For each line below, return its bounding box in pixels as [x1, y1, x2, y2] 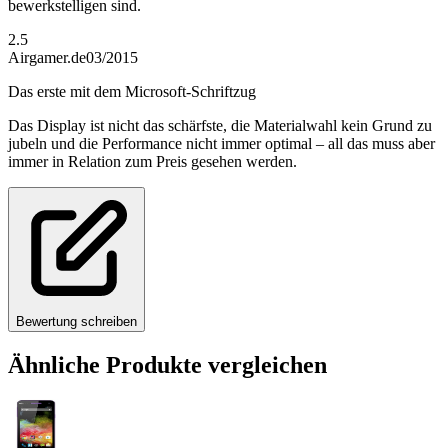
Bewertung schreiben [16, 313, 137, 329]
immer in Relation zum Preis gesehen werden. [8, 152, 297, 170]
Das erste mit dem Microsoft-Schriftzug [8, 82, 256, 100]
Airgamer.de [8, 48, 86, 66]
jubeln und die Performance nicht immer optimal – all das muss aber [8, 134, 435, 152]
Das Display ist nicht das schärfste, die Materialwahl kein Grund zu [8, 116, 432, 134]
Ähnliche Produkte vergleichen [8, 351, 327, 378]
